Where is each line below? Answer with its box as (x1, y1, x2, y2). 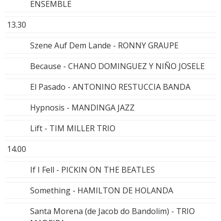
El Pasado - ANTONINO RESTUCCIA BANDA (30, 81, 190, 92)
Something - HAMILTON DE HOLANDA (30, 184, 173, 196)
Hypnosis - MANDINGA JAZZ (30, 102, 135, 113)
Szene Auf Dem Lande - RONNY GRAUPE (30, 39, 179, 51)
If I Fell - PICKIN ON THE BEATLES (30, 164, 155, 175)
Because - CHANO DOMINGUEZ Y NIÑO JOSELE (30, 60, 205, 72)
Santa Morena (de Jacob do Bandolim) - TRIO (30, 205, 195, 217)
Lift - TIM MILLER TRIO (30, 122, 115, 134)
